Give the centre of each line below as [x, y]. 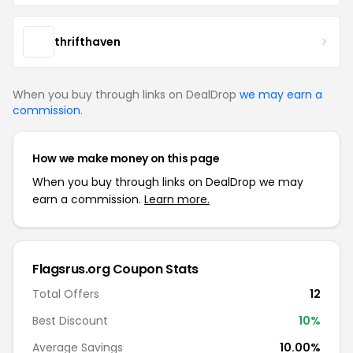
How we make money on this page [126, 158]
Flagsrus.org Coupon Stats [115, 269]
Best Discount [70, 321]
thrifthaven [87, 41]
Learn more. [177, 199]
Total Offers [66, 294]
